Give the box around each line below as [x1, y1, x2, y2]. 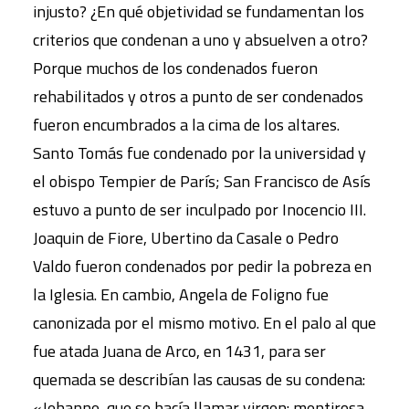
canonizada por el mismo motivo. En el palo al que [33, 309, 376, 335]
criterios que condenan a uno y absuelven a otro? [33, 26, 368, 52]
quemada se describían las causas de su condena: [33, 366, 365, 392]
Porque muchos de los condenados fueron [33, 55, 318, 80]
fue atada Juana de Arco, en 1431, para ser [33, 338, 326, 363]
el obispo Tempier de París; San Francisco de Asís [33, 168, 371, 194]
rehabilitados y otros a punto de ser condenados [33, 83, 363, 109]
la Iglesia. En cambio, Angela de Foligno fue [33, 281, 329, 307]
